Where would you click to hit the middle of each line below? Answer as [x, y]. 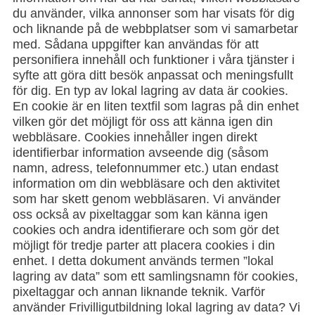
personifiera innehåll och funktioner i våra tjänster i [154, 60]
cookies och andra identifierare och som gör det [146, 230]
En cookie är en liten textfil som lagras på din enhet [156, 106]
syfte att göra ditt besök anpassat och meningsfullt [153, 75]
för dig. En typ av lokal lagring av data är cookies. [150, 91]
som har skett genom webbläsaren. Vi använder [147, 199]
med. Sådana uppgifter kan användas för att [136, 44]
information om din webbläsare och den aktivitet [146, 184]
